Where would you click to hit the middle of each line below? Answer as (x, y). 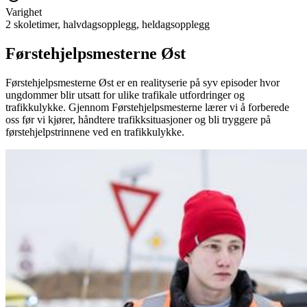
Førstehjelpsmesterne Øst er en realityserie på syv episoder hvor (143, 83)
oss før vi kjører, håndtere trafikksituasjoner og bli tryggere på (138, 120)
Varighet (24, 12)
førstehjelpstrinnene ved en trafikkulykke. (95, 132)
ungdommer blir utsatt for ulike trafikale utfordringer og (125, 95)
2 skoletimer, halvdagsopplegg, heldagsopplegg (108, 25)
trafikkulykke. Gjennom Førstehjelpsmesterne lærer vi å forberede (147, 108)
